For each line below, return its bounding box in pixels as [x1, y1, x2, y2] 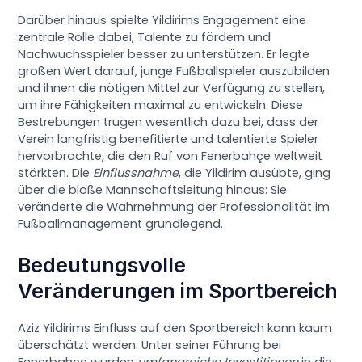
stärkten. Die [18, 165, 94, 182]
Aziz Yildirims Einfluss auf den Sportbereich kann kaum [18, 319, 333, 336]
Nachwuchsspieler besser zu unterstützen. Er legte [18, 46, 310, 63]
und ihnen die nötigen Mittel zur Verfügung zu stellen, [18, 80, 326, 97]
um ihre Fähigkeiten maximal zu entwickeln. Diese [18, 97, 304, 114]
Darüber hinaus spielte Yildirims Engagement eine [18, 12, 307, 29]
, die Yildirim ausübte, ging [179, 165, 331, 182]
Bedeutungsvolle [18, 252, 187, 277]
